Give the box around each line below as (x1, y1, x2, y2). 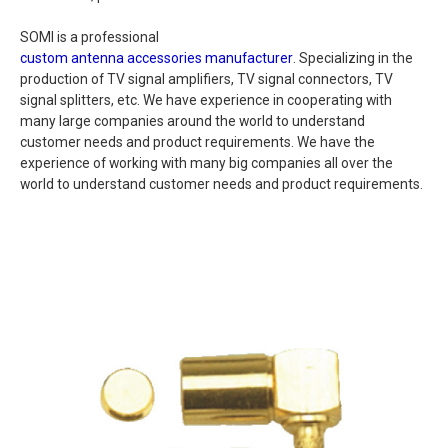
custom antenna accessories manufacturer (20, 50, 293, 67)
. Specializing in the (293, 50, 413, 67)
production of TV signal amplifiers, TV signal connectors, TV (20, 71, 393, 88)
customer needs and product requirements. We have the (20, 134, 375, 151)
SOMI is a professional (20, 29, 159, 46)
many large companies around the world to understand (20, 113, 365, 130)
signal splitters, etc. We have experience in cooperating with (20, 92, 392, 109)
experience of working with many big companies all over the (20, 155, 393, 172)
